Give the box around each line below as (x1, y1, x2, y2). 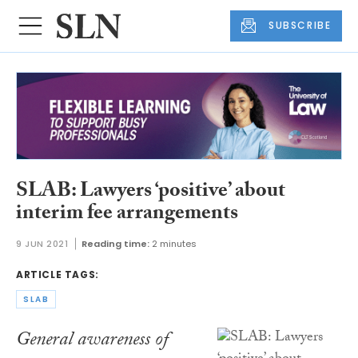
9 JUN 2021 (16, 237, 69, 250)
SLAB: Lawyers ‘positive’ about (16, 175, 285, 211)
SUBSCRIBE (268, 18, 332, 33)
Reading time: (81, 237, 149, 250)
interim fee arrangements (16, 197, 238, 233)
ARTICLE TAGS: (16, 267, 99, 281)
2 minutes (151, 237, 197, 250)
